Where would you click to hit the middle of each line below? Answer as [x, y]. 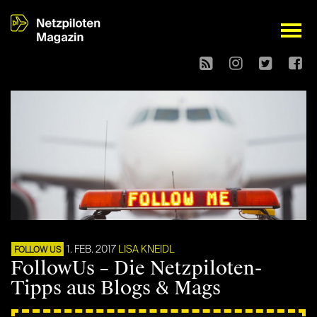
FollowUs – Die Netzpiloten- [136, 269]
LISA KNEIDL [146, 250]
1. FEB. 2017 [91, 250]
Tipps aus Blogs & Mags [116, 288]
